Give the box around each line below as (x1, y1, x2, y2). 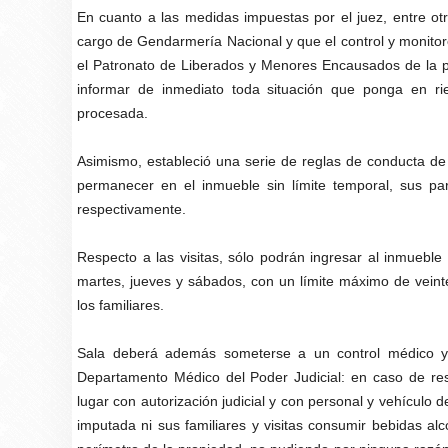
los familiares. (77, 297, 164, 313)
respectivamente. (77, 201, 186, 217)
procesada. (77, 105, 148, 121)
